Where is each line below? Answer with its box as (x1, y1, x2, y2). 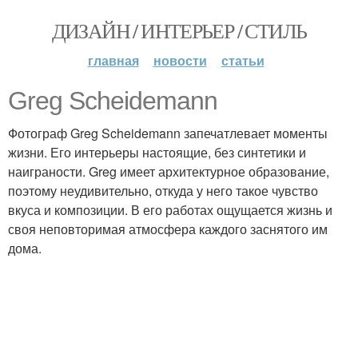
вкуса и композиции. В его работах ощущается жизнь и (8, 201, 332, 219)
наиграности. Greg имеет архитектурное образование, (8, 162, 329, 181)
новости (153, 51, 207, 70)
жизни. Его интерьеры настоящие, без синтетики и (8, 143, 306, 161)
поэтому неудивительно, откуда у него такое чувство (8, 181, 318, 200)
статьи (221, 51, 265, 70)
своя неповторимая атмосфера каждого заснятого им (8, 220, 328, 238)
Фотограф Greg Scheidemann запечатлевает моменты (8, 124, 328, 142)
